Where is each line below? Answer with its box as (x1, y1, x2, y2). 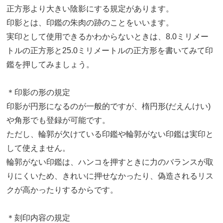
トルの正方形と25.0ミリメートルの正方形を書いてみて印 (6, 46, 214, 55)
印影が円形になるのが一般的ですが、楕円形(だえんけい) (6, 102, 211, 111)
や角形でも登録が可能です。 (6, 116, 111, 125)
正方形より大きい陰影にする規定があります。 (6, 4, 174, 13)
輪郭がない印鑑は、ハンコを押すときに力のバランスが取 (6, 158, 214, 167)
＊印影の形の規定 (6, 88, 71, 97)
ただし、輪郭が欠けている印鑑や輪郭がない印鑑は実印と (6, 130, 214, 139)
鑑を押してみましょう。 (6, 60, 95, 69)
